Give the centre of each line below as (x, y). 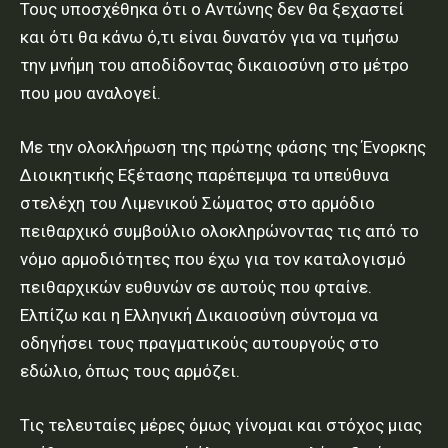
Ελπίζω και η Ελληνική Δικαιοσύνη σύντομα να (199, 315)
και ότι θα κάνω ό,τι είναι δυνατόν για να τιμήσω (209, 37)
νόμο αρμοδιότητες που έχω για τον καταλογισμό (213, 259)
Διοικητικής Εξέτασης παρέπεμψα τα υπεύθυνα (204, 175)
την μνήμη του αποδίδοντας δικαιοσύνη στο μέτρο (214, 65)
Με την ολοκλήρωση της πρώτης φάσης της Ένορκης (223, 147)
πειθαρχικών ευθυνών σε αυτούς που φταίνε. (196, 287)
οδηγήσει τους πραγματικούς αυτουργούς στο (199, 343)
